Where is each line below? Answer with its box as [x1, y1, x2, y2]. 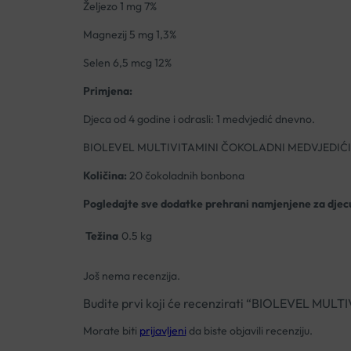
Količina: [82, 168, 127, 183]
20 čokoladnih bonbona [126, 168, 244, 183]
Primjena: [82, 84, 132, 99]
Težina [85, 229, 118, 244]
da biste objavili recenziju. [186, 323, 313, 338]
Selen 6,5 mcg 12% [82, 56, 172, 71]
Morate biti [82, 323, 139, 338]
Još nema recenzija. [82, 268, 180, 283]
